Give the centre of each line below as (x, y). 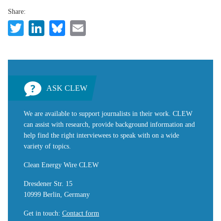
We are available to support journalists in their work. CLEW (108, 113)
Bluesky (91, 26)
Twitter (47, 26)
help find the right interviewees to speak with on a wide (101, 135)
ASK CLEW (67, 88)
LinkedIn (74, 26)
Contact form (81, 213)
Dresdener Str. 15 (48, 184)
